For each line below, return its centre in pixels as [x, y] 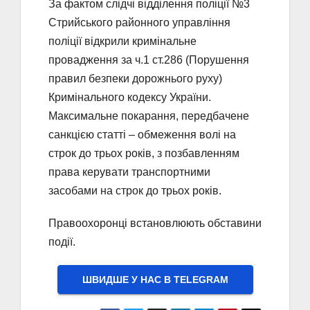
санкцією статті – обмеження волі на [142, 134]
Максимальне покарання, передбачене [149, 116]
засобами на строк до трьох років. [135, 190]
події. [62, 241]
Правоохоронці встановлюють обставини [155, 223]
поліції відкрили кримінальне [122, 41]
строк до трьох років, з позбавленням [144, 153]
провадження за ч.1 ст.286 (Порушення [149, 60]
